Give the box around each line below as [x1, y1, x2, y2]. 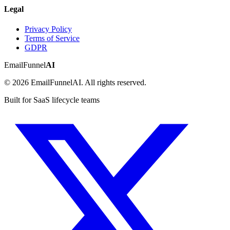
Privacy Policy [25, 24, 72, 33]
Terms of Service [25, 33, 80, 43]
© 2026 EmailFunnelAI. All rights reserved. [4, 78, 146, 87]
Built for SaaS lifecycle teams [4, 95, 100, 104]
